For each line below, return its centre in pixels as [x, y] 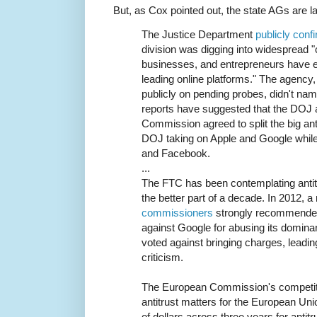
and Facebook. [176, 154]
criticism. [162, 258]
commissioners [177, 213]
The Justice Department [198, 35]
